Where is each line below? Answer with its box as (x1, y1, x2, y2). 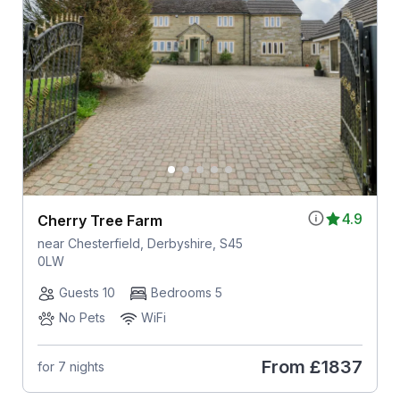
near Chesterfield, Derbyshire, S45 (37, 235, 243, 251)
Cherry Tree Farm (37, 211, 162, 229)
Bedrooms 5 (150, 284, 222, 300)
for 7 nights (37, 359, 104, 375)
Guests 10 (58, 284, 115, 300)
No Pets (58, 309, 105, 325)
